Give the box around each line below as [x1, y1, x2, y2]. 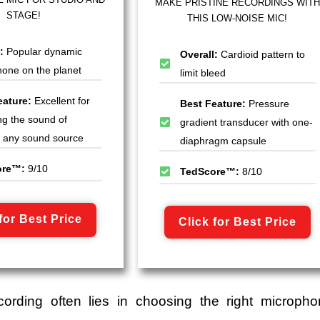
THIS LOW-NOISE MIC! [187, 13, 288, 24]
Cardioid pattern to [220, 49, 305, 61]
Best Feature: [179, 98, 249, 110]
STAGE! [6, 10, 41, 21]
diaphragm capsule [179, 135, 266, 147]
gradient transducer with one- [179, 116, 313, 129]
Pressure [248, 98, 289, 110]
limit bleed [179, 67, 226, 79]
